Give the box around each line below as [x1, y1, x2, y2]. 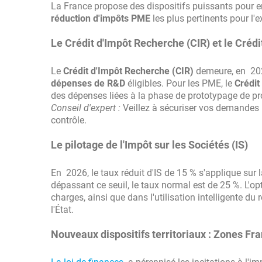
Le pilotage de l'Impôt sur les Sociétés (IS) [51, 139, 248, 151]
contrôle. [51, 115, 87, 126]
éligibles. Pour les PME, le [125, 78, 235, 89]
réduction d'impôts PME [51, 13, 150, 24]
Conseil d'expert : [51, 102, 120, 113]
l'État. [51, 204, 74, 215]
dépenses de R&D [51, 78, 125, 89]
